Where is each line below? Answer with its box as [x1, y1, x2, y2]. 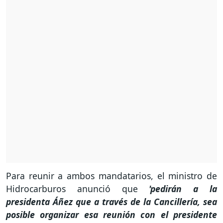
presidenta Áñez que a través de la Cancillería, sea [6, 196, 217, 208]
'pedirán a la [137, 183, 218, 195]
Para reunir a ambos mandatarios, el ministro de [6, 170, 217, 182]
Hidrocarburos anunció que [6, 183, 138, 195]
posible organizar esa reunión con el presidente [6, 209, 217, 221]
